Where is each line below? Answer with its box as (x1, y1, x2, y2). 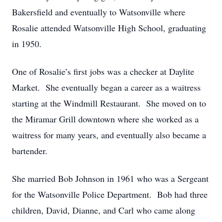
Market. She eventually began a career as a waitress (12, 81, 201, 93)
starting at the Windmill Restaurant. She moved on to (12, 97, 206, 109)
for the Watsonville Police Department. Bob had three (12, 188, 208, 200)
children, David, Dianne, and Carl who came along (12, 204, 195, 216)
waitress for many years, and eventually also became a (12, 129, 206, 141)
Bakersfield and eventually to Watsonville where (12, 6, 185, 18)
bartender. (12, 145, 48, 157)
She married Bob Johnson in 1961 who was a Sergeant (12, 172, 209, 184)
